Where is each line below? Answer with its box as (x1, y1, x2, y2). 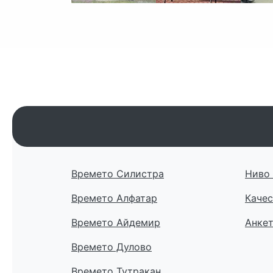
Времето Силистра (71, 168, 164, 180)
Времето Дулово (71, 241, 152, 253)
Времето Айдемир (71, 216, 160, 229)
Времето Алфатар (71, 192, 157, 205)
